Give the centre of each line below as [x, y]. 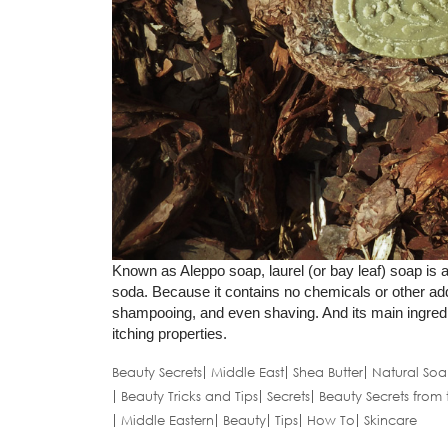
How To [331, 420]
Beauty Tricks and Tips [189, 396]
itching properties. [169, 334]
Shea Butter [328, 372]
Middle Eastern [167, 420]
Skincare [390, 420]
